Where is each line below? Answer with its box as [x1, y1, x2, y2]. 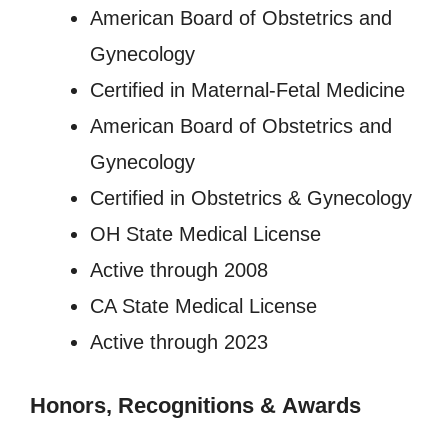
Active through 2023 [90, 331, 268, 354]
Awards [282, 393, 361, 419]
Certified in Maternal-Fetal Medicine [90, 79, 405, 102]
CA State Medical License [90, 295, 317, 318]
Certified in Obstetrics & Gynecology [90, 187, 412, 210]
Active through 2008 [90, 259, 268, 282]
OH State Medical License [90, 223, 321, 246]
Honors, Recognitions [30, 393, 254, 419]
